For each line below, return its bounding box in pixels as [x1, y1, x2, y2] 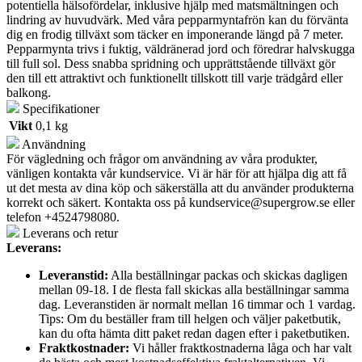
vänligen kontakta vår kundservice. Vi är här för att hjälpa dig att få [6, 166, 347, 180]
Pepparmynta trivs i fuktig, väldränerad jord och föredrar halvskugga [6, 41, 355, 56]
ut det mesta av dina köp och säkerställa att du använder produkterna [6, 180, 354, 195]
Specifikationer [19, 101, 99, 116]
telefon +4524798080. [6, 209, 120, 224]
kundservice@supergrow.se [189, 195, 330, 209]
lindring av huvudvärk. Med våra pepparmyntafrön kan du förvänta [6, 12, 348, 27]
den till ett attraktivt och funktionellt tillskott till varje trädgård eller [6, 70, 343, 85]
